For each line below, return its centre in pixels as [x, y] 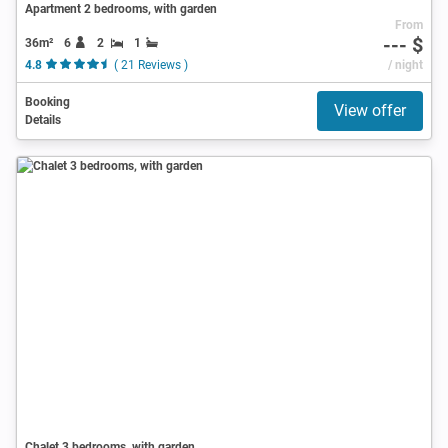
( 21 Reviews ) [150, 64]
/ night [405, 64]
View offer [370, 110]
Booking [47, 101]
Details [43, 119]
